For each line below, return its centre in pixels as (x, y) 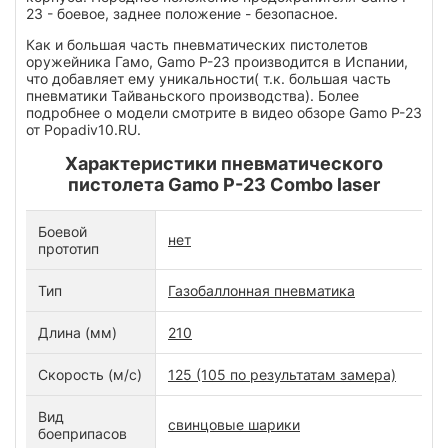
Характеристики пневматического (224, 163)
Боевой (62, 231)
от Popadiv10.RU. (83, 129)
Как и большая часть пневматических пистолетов (197, 44)
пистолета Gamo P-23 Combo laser (224, 184)
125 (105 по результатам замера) (282, 374)
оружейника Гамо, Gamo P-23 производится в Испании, (217, 61)
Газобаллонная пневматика (261, 290)
